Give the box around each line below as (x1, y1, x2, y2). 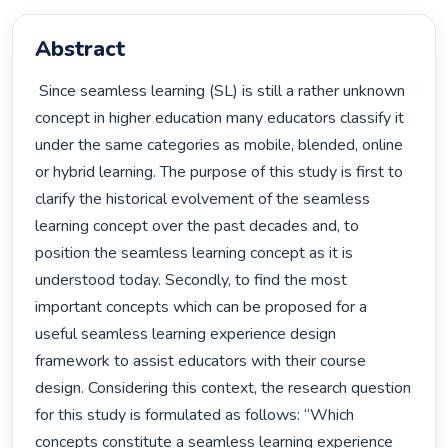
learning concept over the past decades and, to (35, 215, 360, 238)
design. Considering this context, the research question (35, 377, 412, 400)
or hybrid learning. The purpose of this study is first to (35, 161, 404, 184)
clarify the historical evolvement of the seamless (35, 188, 371, 211)
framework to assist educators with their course (35, 350, 367, 373)
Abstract (35, 34, 126, 65)
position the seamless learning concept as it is (35, 242, 354, 265)
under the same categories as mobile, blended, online (35, 134, 404, 157)
